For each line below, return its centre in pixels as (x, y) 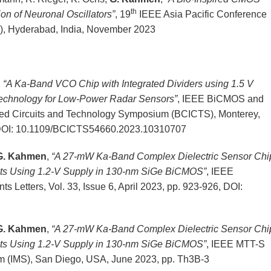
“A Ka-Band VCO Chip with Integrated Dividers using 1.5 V (128, 84)
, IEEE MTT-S (235, 244)
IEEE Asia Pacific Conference (201, 15)
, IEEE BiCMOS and (220, 99)
